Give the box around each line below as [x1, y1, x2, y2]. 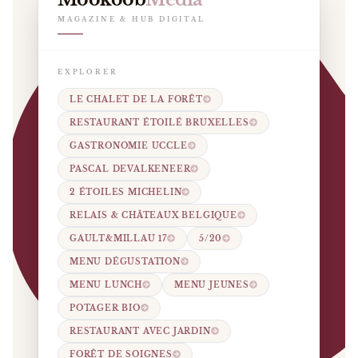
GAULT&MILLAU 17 [70, 233, 167, 244]
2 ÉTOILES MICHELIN [70, 186, 182, 197]
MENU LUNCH [70, 279, 142, 290]
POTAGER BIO [70, 302, 141, 313]
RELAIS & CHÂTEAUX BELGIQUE [70, 209, 237, 221]
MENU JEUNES [174, 279, 249, 290]
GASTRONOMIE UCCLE [70, 140, 188, 151]
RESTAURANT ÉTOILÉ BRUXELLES [70, 117, 249, 128]
